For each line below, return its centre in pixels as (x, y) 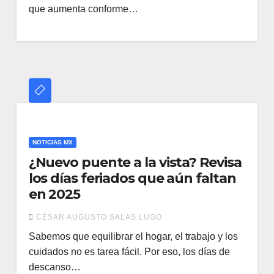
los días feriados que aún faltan (132, 178)
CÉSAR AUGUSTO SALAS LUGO (99, 217)
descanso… (54, 267)
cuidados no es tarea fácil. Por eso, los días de (129, 252)
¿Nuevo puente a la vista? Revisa (135, 162)
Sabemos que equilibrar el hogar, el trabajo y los (133, 236)
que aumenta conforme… (83, 9)
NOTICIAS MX (52, 142)
